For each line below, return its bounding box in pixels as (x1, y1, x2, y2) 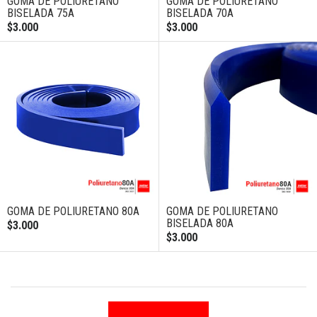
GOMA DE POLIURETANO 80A (7, 204, 139, 219)
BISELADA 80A (166, 217, 234, 231)
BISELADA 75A (7, 6, 74, 20)
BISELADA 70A (166, 6, 234, 20)
